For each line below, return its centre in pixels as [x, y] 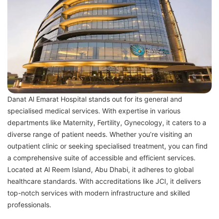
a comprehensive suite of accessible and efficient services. [101, 157]
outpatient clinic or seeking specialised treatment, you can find [108, 146]
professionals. [29, 204]
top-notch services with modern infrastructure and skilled [99, 193]
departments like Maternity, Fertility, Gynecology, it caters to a [107, 122]
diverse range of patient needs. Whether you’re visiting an [100, 134]
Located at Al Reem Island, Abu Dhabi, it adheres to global [100, 169]
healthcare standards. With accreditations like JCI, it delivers [104, 181]
